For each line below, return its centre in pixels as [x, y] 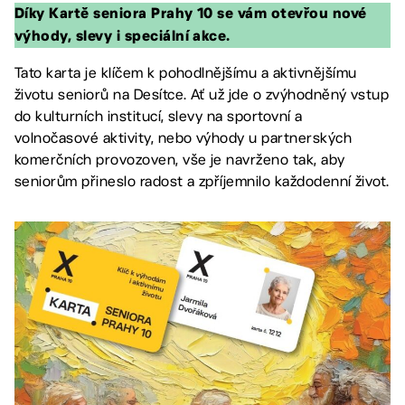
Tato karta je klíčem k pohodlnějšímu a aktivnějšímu [186, 73]
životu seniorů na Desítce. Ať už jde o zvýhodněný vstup [202, 94]
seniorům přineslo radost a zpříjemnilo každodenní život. [202, 181]
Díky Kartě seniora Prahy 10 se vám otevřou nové [191, 14]
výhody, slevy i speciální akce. [122, 37]
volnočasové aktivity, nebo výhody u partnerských [184, 138]
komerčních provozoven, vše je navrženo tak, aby [180, 160]
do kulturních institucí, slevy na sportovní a [159, 116]
